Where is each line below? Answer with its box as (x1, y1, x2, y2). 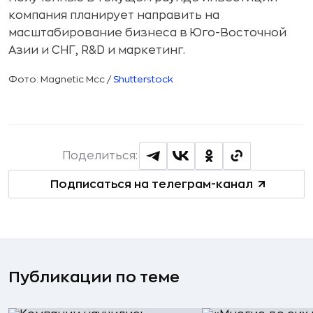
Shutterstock (113, 75, 173, 84)
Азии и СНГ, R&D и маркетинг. (8, 45, 185, 56)
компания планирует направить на (8, 10, 219, 21)
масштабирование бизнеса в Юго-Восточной (8, 27, 286, 38)
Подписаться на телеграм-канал (50, 178, 253, 190)
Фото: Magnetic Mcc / (8, 75, 113, 84)
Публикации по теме (8, 270, 180, 285)
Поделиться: (62, 150, 138, 161)
